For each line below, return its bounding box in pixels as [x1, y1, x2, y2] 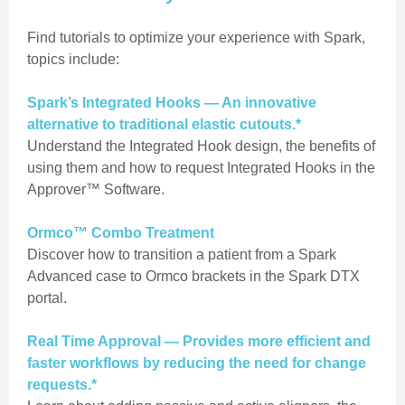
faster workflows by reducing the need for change [27, 355, 366, 371]
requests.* [27, 377, 97, 392]
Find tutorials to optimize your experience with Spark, [27, 30, 365, 45]
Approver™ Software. [27, 182, 165, 197]
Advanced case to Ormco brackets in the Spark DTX [27, 268, 360, 284]
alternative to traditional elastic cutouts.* [27, 117, 301, 132]
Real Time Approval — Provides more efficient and [27, 334, 371, 349]
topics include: [27, 52, 119, 67]
